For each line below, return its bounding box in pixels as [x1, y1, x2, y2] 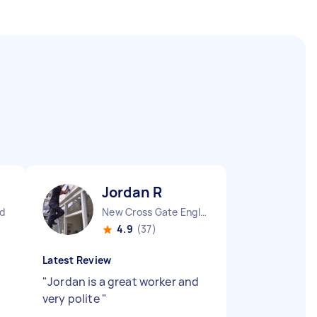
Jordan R [102, 183, 163, 202]
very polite [42, 291, 102, 306]
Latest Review [42, 253, 112, 267]
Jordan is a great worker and [47, 274, 200, 289]
